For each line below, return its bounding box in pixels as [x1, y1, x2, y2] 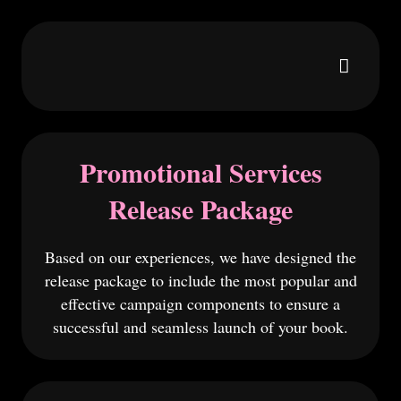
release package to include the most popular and [44, 269, 357, 291]
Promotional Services [79, 152, 322, 192]
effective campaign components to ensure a [61, 293, 340, 314]
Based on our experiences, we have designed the [45, 246, 356, 268]
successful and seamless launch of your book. [53, 316, 348, 337]
